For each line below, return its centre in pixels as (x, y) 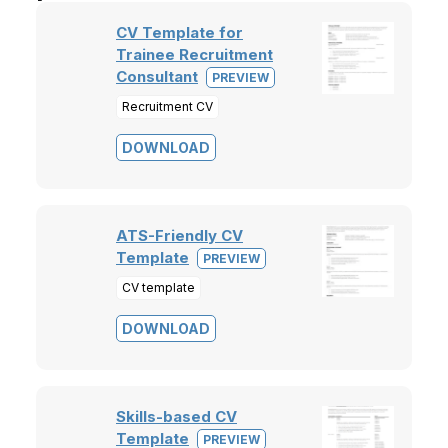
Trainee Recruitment (194, 54)
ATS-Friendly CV (179, 235)
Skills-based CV (176, 416)
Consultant (157, 76)
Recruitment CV (167, 106)
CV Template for (179, 32)
